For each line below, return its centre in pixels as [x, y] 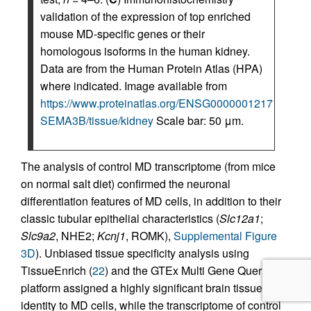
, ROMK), [150, 235]
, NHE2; [76, 235]
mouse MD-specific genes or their [123, 33]
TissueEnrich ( [57, 270]
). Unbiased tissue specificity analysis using [142, 253]
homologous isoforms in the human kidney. [145, 51]
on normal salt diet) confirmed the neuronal [126, 183]
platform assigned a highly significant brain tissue [142, 287]
